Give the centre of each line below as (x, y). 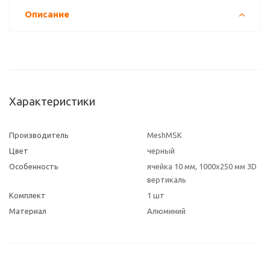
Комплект (27, 195)
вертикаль (167, 180)
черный (161, 151)
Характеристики (52, 102)
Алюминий (166, 211)
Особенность (34, 166)
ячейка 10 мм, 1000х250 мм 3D (202, 166)
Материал (28, 211)
